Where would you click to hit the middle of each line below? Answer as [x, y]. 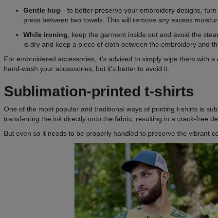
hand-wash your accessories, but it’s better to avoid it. [87, 68]
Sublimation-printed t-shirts [99, 91]
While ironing [45, 34]
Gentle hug [42, 10]
